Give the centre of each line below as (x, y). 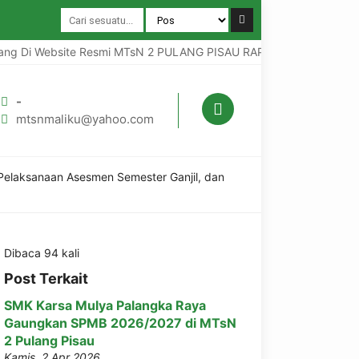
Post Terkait (46, 278)
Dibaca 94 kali (42, 253)
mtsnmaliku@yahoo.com (85, 119)
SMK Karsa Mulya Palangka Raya (105, 305)
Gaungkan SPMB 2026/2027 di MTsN (120, 323)
